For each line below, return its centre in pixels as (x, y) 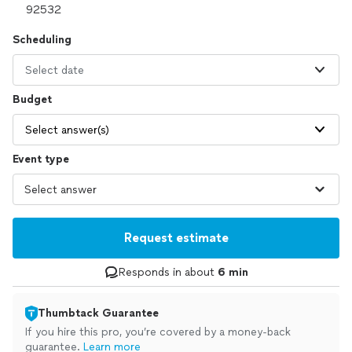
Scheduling (42, 40)
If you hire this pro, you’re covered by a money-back (158, 332)
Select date (55, 70)
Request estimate (176, 238)
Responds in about (168, 272)
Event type (41, 159)
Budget (32, 99)
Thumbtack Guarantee (98, 313)
